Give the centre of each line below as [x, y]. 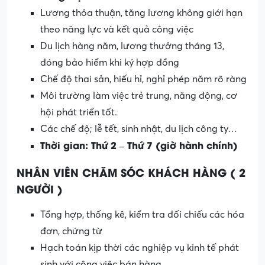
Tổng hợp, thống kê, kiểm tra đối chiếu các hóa [142, 214]
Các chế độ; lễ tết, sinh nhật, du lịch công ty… [139, 129]
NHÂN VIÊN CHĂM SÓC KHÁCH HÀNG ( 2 [131, 172]
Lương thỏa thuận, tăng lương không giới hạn [141, 13]
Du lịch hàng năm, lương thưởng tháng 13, [132, 46]
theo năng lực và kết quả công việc [117, 29]
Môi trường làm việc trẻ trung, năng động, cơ [139, 96]
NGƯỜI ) [40, 188]
